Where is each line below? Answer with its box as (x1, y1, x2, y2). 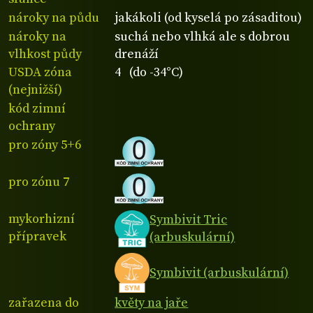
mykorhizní (8, 210, 75, 227)
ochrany (8, 118, 55, 135)
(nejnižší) (8, 82, 62, 99)
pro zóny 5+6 (8, 137, 81, 154)
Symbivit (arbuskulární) (150, 265, 289, 282)
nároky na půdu (8, 9, 99, 26)
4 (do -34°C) (115, 64, 184, 81)
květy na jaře (115, 294, 189, 311)
